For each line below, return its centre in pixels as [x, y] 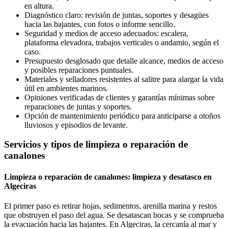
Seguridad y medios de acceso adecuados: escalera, [106, 33]
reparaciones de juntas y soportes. [78, 106]
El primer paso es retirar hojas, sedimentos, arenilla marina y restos [110, 206]
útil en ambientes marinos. [66, 88]
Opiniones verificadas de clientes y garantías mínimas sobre [120, 97]
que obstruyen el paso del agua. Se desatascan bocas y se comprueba [114, 215]
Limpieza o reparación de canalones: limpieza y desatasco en [108, 177]
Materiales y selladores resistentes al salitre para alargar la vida [124, 79]
